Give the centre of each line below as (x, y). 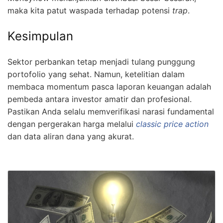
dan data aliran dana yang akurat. (71, 136)
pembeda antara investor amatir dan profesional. (100, 99)
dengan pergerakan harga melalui (72, 124)
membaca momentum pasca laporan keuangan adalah (109, 86)
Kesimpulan (40, 36)
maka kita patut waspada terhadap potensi (90, 10)
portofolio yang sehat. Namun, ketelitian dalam (96, 74)
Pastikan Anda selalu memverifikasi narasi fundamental (111, 111)
